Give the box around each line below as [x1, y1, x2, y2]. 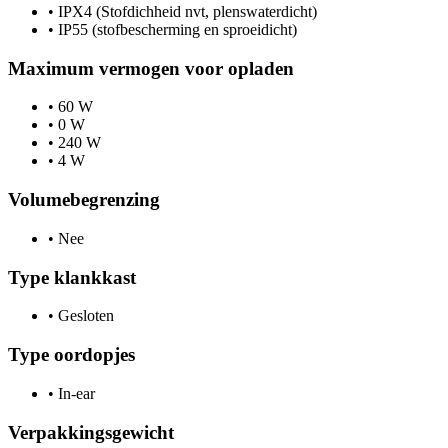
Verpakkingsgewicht [8, 421, 174, 443]
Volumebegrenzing [8, 189, 160, 211]
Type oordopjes [8, 344, 135, 366]
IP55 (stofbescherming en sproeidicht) [54, 21, 297, 39]
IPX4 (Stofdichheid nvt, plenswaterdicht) [54, 3, 317, 21]
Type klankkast [8, 266, 136, 288]
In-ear [54, 384, 95, 402]
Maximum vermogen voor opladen [8, 57, 294, 79]
